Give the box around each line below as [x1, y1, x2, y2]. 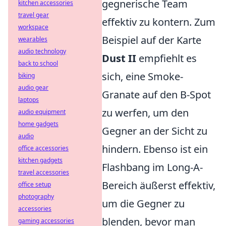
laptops [18, 95, 39, 104]
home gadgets [18, 120, 59, 128]
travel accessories [18, 168, 69, 177]
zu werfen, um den [102, 106, 189, 120]
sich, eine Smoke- [102, 70, 183, 84]
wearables [18, 35, 47, 43]
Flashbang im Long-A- [102, 160, 203, 175]
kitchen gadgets [18, 156, 63, 164]
